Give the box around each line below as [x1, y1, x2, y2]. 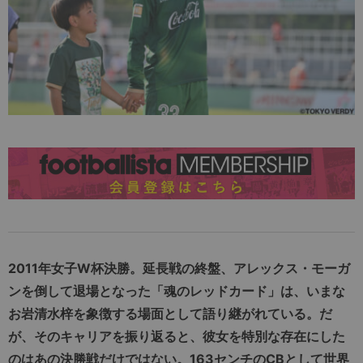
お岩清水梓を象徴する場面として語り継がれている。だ [8, 305, 332, 322]
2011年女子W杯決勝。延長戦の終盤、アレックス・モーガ [8, 260, 350, 277]
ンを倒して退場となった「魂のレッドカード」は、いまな [8, 283, 345, 300]
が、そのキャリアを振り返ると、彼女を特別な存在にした [8, 328, 345, 345]
